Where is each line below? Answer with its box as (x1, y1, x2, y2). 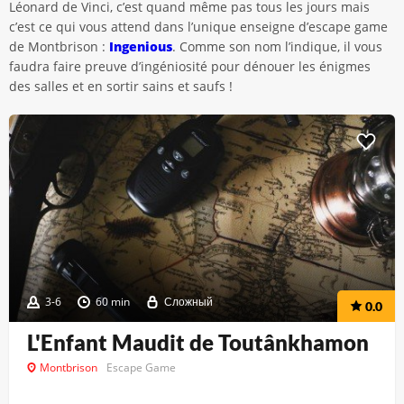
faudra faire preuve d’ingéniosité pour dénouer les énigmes (9, 58, 371, 75)
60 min (96, 294, 130, 309)
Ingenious (109, 38, 172, 55)
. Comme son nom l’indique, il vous (172, 38, 382, 55)
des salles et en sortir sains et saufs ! (9, 78, 233, 95)
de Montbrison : (9, 38, 109, 55)
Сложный (164, 294, 213, 309)
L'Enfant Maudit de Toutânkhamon (27, 329, 369, 355)
